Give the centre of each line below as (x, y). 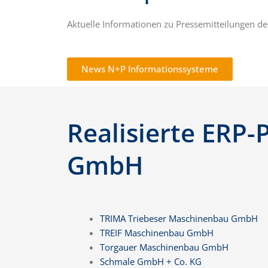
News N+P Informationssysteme (150, 69)
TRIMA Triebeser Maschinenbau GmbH (179, 219)
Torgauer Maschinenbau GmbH (164, 247)
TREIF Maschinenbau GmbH (157, 233)
